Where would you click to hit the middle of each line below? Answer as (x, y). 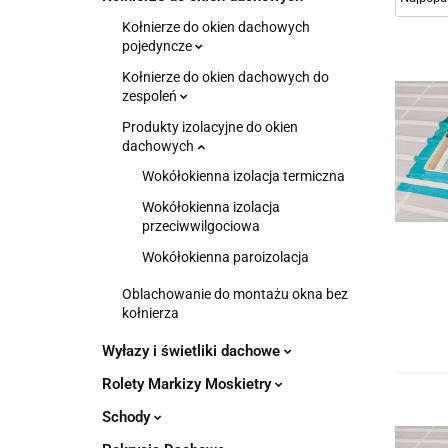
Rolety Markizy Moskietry (188, 384)
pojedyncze (158, 46)
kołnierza (150, 313)
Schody (128, 417)
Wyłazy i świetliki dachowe (193, 351)
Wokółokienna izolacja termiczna (243, 176)
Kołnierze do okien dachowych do (225, 77)
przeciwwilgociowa (201, 226)
